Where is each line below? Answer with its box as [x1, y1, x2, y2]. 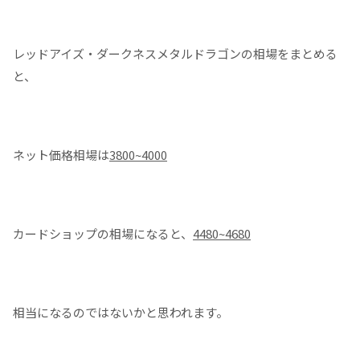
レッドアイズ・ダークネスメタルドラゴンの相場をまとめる [13, 44, 337, 62]
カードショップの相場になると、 [13, 224, 193, 242]
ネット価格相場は [13, 145, 109, 163]
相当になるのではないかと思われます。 [13, 303, 231, 321]
